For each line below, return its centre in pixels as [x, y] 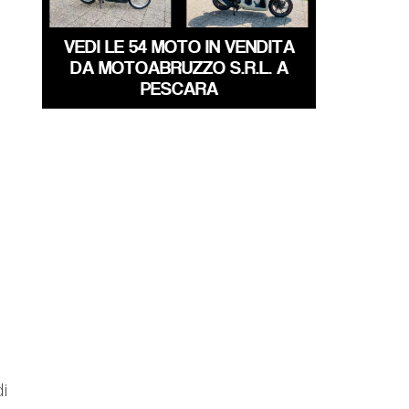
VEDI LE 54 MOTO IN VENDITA [179, 47]
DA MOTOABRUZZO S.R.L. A [179, 68]
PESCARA [179, 89]
